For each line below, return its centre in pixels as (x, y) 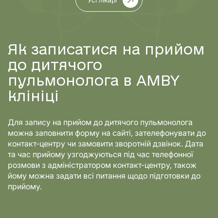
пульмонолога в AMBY (94, 82)
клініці (33, 97)
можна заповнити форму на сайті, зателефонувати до (107, 133)
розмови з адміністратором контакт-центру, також (102, 165)
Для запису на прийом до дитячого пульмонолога (100, 122)
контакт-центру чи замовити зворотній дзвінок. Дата (106, 144)
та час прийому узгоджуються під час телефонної (100, 154)
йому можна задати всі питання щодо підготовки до (104, 176)
